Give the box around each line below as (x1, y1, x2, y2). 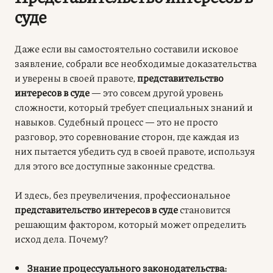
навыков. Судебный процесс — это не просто (15, 114, 218, 129)
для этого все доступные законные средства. (15, 158, 215, 172)
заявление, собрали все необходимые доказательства (15, 55, 257, 70)
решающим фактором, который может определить (15, 216, 246, 231)
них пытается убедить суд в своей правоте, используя (15, 143, 255, 158)
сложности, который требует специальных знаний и (15, 99, 253, 114)
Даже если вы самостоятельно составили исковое (15, 41, 238, 55)
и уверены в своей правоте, (15, 70, 137, 85)
